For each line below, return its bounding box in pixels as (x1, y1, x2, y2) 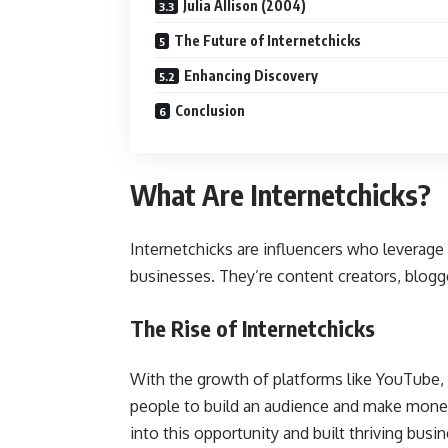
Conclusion (175, 102, 245, 119)
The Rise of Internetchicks (130, 314, 375, 342)
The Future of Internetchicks (174, 32, 361, 49)
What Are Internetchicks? (130, 177, 431, 212)
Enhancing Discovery (184, 67, 318, 84)
